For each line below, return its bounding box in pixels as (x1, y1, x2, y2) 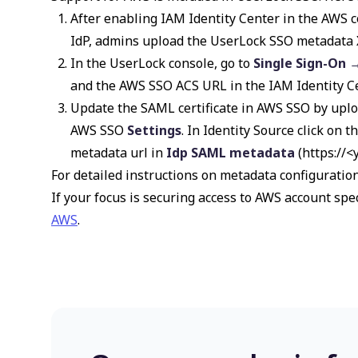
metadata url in (70, 144, 166, 161)
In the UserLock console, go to (70, 54, 253, 72)
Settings (127, 121, 181, 139)
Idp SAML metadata (166, 144, 295, 161)
